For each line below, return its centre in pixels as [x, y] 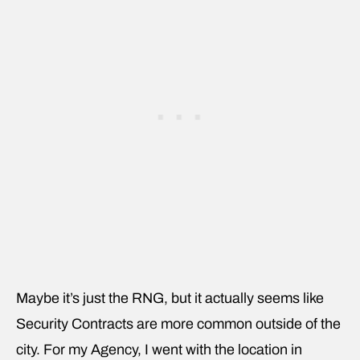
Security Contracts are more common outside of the [178, 323]
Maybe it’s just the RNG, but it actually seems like [170, 298]
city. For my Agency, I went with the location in [159, 349]
